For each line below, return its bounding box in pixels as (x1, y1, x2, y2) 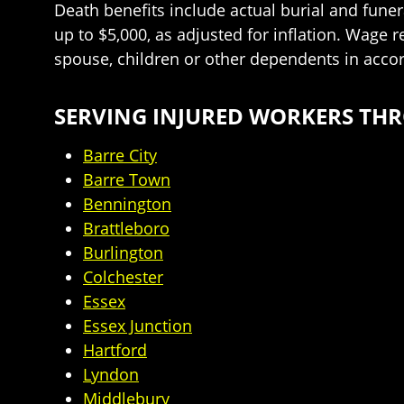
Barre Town (83, 169, 170, 190)
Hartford (83, 339, 147, 361)
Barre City (83, 144, 157, 166)
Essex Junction (83, 315, 192, 336)
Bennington (83, 193, 171, 215)
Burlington (83, 242, 163, 263)
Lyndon (83, 363, 139, 385)
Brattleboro (83, 217, 170, 239)
